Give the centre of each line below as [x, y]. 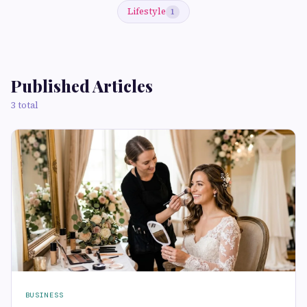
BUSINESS [45, 295]
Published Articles [82, 86]
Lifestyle [147, 11]
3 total [25, 105]
